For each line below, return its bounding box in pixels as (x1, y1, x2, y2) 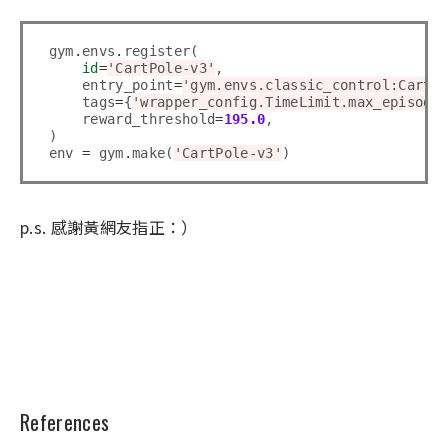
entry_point (48, 77, 174, 94)
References (20, 407, 110, 438)
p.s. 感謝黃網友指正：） (20, 215, 198, 240)
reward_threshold (48, 111, 216, 128)
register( (123, 43, 199, 60)
